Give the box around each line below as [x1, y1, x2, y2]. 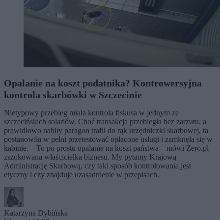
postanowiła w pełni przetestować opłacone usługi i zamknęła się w [4, 135, 213, 143]
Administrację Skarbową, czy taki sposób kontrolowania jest [4, 161, 191, 170]
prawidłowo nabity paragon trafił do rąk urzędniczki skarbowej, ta [4, 126, 208, 135]
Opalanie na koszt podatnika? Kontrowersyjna [4, 77, 202, 88]
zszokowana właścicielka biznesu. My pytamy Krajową [4, 152, 176, 161]
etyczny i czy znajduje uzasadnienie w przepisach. [4, 170, 159, 179]
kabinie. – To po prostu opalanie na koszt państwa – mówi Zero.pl [4, 143, 209, 152]
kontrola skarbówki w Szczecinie [4, 89, 142, 100]
